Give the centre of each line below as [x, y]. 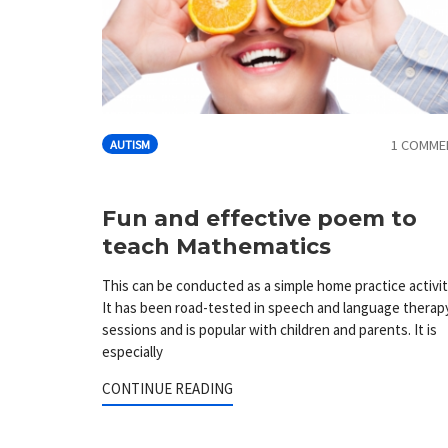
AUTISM [130, 144]
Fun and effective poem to [259, 218]
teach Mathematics [216, 246]
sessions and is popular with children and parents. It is [269, 329]
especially [132, 351]
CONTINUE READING [167, 388]
